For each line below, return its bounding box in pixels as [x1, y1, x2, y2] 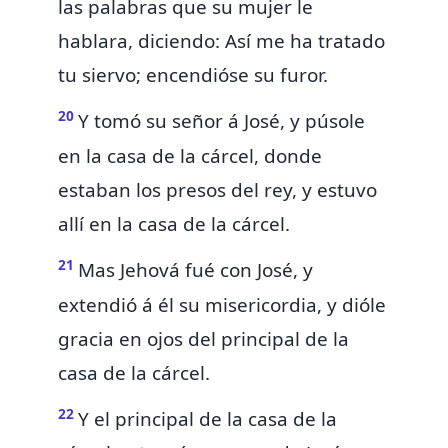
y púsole [290, 108, 365, 135]
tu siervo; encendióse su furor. [58, 61, 328, 88]
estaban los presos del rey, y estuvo [58, 176, 377, 203]
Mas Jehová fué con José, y [78, 257, 313, 284]
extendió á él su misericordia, [58, 291, 327, 318]
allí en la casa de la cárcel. [58, 210, 290, 237]
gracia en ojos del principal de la [58, 325, 349, 352]
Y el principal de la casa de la [78, 406, 337, 433]
